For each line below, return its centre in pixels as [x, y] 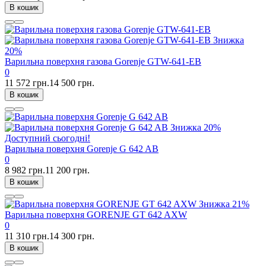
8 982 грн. [25, 170]
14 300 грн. [72, 236]
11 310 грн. [27, 236]
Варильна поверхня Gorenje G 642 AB [82, 149]
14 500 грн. [72, 83]
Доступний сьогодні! [47, 138]
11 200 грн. [67, 170]
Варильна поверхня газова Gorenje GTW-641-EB [103, 62]
